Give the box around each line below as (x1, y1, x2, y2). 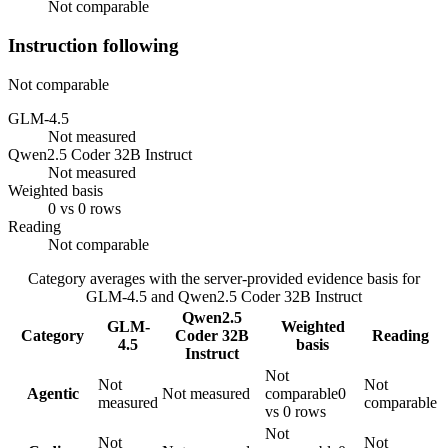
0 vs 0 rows (48, 199, 121, 217)
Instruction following (8, 34, 179, 56)
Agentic (26, 384, 79, 402)
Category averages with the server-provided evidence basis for (28, 269, 420, 287)
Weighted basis (8, 181, 103, 199)
